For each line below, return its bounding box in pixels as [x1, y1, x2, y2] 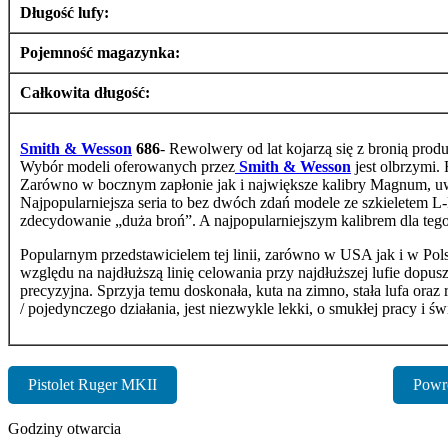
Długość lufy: [20, 3, 109, 21]
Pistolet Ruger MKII [28, 375, 157, 393]
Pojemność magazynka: [20, 43, 180, 61]
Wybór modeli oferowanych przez [20, 157, 235, 175]
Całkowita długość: [20, 83, 150, 101]
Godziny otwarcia [8, 419, 121, 437]
